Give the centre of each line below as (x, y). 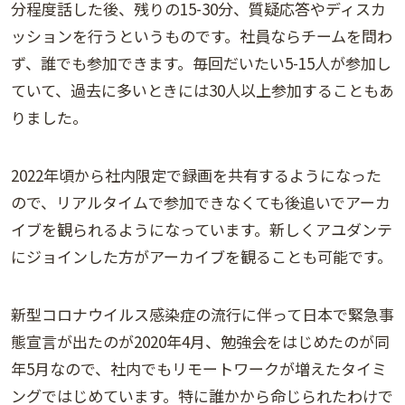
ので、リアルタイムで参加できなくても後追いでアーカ (201, 202)
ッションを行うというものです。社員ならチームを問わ (202, 35)
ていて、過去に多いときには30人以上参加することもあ (202, 89)
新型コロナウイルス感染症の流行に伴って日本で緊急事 (202, 314)
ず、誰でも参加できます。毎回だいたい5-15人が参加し (201, 62)
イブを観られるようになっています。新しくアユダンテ (202, 229)
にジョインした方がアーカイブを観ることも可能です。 (202, 256)
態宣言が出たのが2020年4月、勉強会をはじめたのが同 (200, 341)
